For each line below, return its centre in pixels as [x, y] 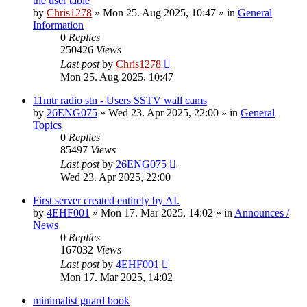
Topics [47, 125]
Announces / [262, 213]
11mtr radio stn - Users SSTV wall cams [120, 101]
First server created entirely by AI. [106, 201]
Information [58, 25]
